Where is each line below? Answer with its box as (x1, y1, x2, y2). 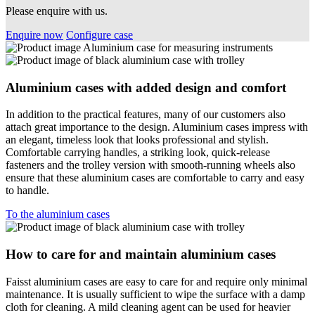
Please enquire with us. (6, 4, 108, 17)
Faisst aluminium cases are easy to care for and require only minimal (6, 275, 307, 288)
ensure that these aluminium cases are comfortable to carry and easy (6, 172, 304, 184)
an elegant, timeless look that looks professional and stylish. (6, 134, 269, 146)
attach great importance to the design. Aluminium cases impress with (6, 121, 308, 134)
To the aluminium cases (6, 208, 110, 221)
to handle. (6, 184, 49, 197)
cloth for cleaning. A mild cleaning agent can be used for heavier (6, 300, 290, 313)
